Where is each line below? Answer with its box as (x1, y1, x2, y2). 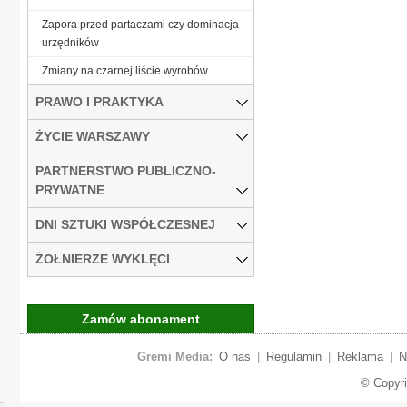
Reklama (336, 349, 383, 363)
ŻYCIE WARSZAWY (35, 128, 150, 144)
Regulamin (265, 349, 322, 363)
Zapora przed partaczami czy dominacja (42, 17, 239, 31)
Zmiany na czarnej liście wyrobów (42, 64, 208, 77)
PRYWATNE (35, 182, 104, 197)
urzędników (42, 35, 99, 49)
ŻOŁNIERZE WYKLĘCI (35, 251, 170, 266)
